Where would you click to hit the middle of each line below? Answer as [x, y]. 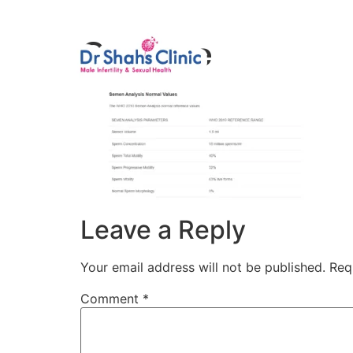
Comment [111, 299]
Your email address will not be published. [203, 268]
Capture [147, 55]
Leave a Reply [163, 230]
